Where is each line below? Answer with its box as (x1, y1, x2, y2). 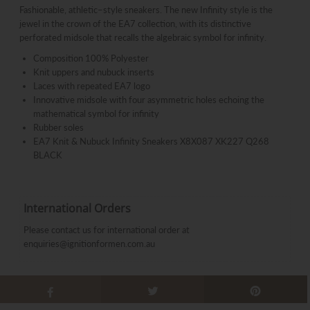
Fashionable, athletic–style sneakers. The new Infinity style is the (19, 3, 273, 15)
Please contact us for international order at (23, 224, 190, 235)
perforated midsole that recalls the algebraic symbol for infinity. (19, 31, 266, 43)
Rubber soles (33, 121, 84, 133)
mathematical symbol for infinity (33, 107, 159, 119)
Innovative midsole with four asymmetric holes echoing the (33, 93, 264, 105)
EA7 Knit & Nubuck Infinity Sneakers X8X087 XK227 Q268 (33, 135, 269, 147)
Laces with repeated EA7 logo (33, 80, 150, 91)
